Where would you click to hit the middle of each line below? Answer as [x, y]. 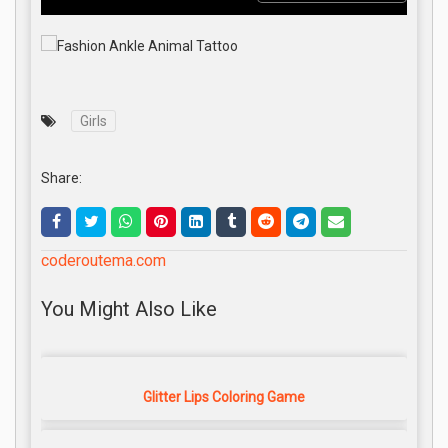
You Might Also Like [129, 308]
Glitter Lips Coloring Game [224, 397]
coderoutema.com [103, 261]
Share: [61, 177]
